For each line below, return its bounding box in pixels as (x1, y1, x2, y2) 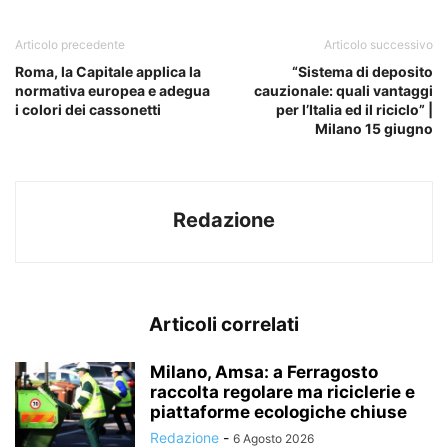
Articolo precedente (15, 37, 125, 53)
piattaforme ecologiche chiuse (150, 402, 407, 423)
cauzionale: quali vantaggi (254, 82, 433, 100)
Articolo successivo (324, 37, 433, 53)
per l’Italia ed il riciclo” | (276, 101, 433, 119)
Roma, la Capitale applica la (15, 63, 201, 81)
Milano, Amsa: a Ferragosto (150, 362, 378, 383)
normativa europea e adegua (15, 82, 210, 100)
